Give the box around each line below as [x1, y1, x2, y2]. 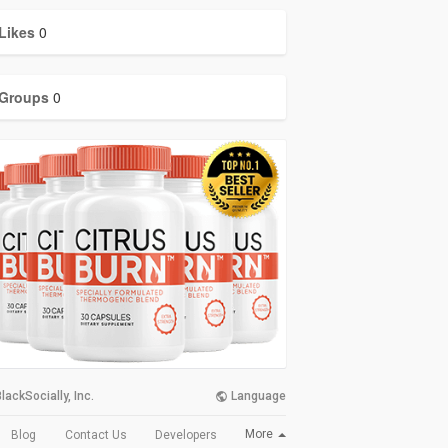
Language [228, 389, 286, 404]
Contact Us [64, 427, 127, 442]
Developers [154, 427, 217, 442]
